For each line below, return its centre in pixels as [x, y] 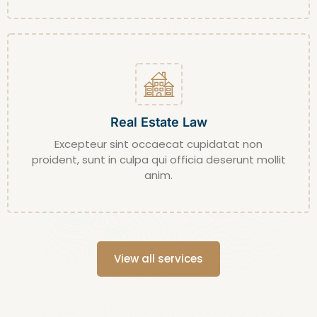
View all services [158, 258]
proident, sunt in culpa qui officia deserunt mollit [158, 159]
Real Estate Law [158, 122]
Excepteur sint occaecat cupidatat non [158, 144]
